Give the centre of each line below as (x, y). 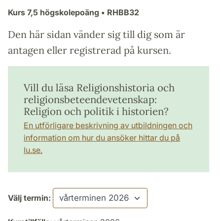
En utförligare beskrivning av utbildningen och (108, 125)
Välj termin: (29, 198)
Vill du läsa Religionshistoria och (99, 87)
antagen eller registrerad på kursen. (90, 50)
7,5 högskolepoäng (63, 12)
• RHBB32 (119, 12)
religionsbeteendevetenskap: (90, 99)
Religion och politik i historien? (96, 111)
